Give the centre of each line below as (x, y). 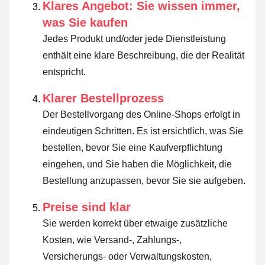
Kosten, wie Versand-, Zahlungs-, (112, 240)
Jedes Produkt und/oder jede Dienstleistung (134, 38)
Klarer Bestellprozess (103, 98)
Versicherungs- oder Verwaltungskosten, (127, 256)
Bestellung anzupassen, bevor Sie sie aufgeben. (144, 180)
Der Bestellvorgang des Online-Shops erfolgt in (141, 114)
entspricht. (64, 72)
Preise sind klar (87, 207)
